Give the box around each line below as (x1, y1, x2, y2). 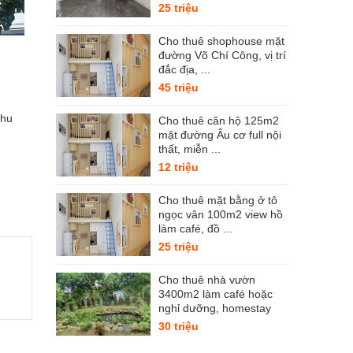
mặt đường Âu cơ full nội (158, 128, 281, 141)
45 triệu (158, 81, 199, 94)
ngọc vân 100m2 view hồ (158, 208, 283, 221)
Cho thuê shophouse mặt (158, 35, 284, 47)
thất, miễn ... (158, 143, 221, 155)
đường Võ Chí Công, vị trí (158, 49, 286, 61)
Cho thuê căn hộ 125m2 (158, 114, 279, 127)
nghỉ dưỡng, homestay (158, 302, 271, 314)
